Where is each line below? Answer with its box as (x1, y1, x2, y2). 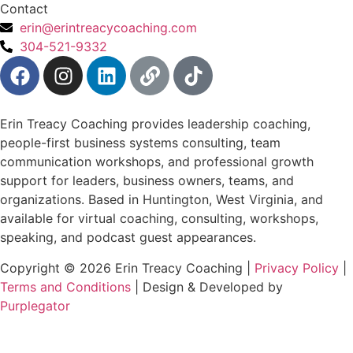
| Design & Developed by (131, 278, 283, 295)
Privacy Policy (255, 259, 339, 276)
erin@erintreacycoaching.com (20, 20, 197, 36)
